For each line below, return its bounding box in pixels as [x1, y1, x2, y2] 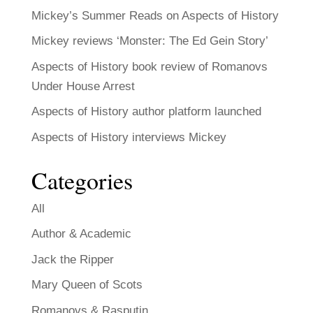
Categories [31, 163, 133, 196]
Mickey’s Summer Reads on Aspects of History [31, 8, 279, 22]
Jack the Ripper [31, 252, 114, 266]
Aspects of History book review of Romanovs [31, 59, 268, 73]
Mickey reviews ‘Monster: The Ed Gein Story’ [31, 34, 268, 48]
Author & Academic [31, 227, 131, 241]
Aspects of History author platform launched [31, 105, 261, 119]
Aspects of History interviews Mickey [31, 130, 226, 144]
